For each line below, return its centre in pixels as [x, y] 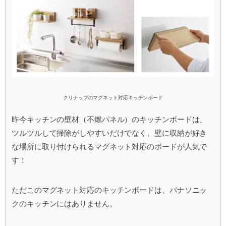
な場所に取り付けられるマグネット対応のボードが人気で [109, 147]
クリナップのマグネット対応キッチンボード [113, 97]
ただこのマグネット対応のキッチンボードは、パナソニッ [109, 190]
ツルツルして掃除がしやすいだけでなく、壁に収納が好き [109, 133]
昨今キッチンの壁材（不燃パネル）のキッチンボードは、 [109, 120]
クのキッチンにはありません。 [64, 204]
